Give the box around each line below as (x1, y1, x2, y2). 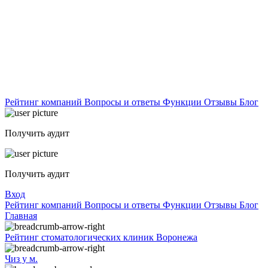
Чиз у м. (5, 254, 38, 264)
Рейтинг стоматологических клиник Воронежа (5, 232, 197, 242)
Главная (5, 211, 37, 221)
